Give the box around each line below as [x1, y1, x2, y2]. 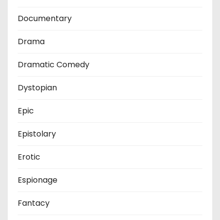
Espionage [18, 174, 57, 186]
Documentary [18, 12, 72, 24]
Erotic [18, 151, 40, 163]
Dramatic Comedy [18, 58, 89, 70]
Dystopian [18, 82, 57, 93]
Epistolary [18, 128, 56, 139]
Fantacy [18, 197, 50, 209]
